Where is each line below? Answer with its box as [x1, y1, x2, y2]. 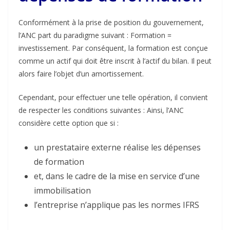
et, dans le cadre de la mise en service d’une [34, 170, 200, 182]
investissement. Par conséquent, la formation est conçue [18, 43, 208, 53]
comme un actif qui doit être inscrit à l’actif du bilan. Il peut [18, 56, 212, 66]
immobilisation [34, 185, 91, 196]
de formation [34, 156, 84, 167]
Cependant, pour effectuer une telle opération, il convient [18, 92, 208, 102]
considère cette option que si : [18, 118, 119, 128]
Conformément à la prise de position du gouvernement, [18, 17, 204, 27]
